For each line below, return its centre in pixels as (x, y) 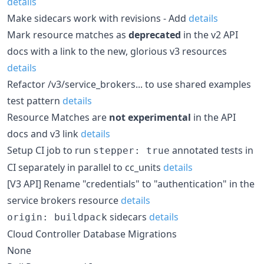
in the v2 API (209, 34)
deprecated (155, 34)
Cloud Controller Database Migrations (92, 234)
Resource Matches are (58, 117)
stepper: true (131, 150)
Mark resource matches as (68, 34)
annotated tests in (212, 150)
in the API (213, 117)
